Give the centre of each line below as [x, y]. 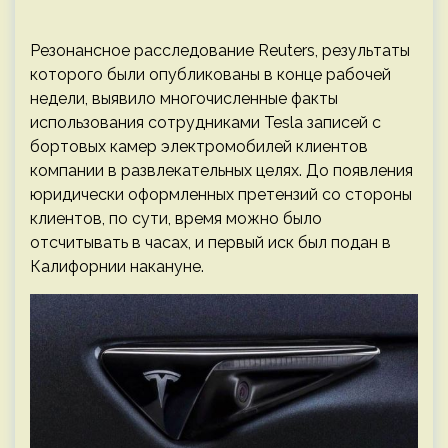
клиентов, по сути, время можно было [176, 218]
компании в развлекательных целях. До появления [221, 170]
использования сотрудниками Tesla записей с [205, 122]
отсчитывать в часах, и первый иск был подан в [210, 242]
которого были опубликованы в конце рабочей [210, 74]
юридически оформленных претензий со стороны [221, 194]
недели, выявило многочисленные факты [184, 98]
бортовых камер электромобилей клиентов [199, 146]
